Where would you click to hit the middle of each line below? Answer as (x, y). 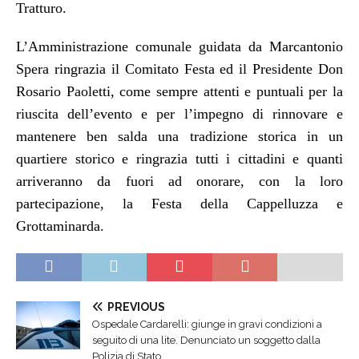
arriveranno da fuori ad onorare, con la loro (179, 182)
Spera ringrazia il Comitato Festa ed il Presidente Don (179, 69)
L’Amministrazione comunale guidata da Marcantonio (179, 47)
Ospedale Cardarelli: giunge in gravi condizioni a (207, 325)
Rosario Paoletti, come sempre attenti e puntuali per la (179, 92)
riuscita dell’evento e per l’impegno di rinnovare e (179, 114)
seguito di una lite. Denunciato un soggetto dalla (206, 341)
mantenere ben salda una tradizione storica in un (179, 137)
